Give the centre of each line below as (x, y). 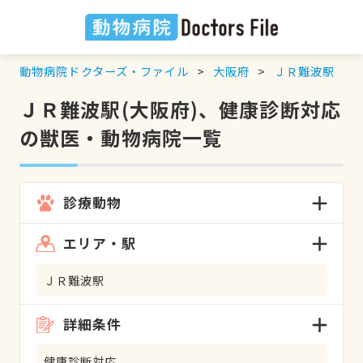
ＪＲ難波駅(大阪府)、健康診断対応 (180, 109)
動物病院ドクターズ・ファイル (104, 70)
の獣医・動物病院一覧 (121, 137)
